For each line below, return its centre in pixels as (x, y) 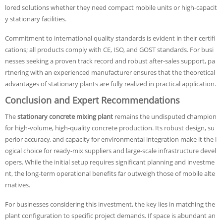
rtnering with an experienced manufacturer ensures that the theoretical (110, 72)
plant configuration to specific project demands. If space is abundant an (110, 216)
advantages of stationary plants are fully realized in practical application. (111, 84)
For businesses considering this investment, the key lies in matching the (110, 204)
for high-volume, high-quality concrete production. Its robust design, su (110, 128)
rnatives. (18, 185)
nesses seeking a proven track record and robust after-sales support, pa (110, 61)
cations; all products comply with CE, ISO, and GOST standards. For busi (109, 50)
